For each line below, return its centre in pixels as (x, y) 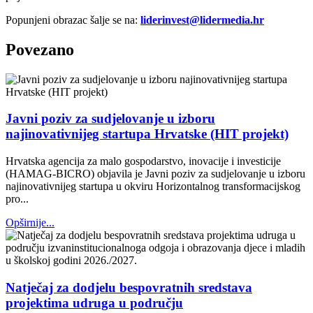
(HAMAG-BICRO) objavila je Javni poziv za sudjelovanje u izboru (155, 173)
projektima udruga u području (94, 303)
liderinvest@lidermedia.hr (202, 20)
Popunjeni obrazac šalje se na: (73, 20)
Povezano (40, 49)
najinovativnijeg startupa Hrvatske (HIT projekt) (147, 134)
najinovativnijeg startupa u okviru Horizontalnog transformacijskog (153, 186)
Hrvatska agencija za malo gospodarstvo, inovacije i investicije (143, 161)
